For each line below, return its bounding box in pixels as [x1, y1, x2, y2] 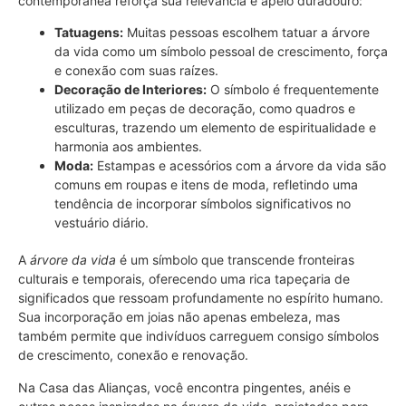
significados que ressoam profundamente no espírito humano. [18, 290, 383, 306]
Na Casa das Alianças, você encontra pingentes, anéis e [18, 379, 351, 395]
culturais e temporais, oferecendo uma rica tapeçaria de [18, 271, 350, 287]
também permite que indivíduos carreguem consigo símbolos [18, 328, 379, 344]
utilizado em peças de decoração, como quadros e [54, 101, 355, 117]
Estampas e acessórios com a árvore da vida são [93, 158, 386, 174]
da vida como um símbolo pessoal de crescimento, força [54, 43, 388, 60]
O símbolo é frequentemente [207, 82, 379, 98]
